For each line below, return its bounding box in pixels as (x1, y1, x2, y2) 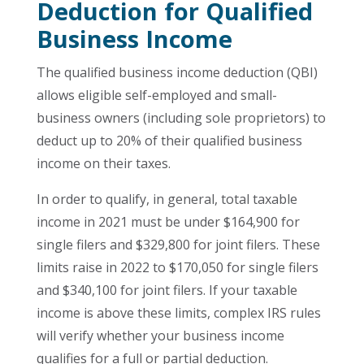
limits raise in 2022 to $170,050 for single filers (36, 258, 318, 276)
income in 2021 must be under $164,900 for (36, 213, 300, 231)
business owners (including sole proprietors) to (36, 109, 326, 127)
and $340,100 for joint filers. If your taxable (36, 281, 297, 299)
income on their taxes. (36, 154, 171, 172)
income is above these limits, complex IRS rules (36, 304, 321, 322)
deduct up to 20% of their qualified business (36, 132, 302, 149)
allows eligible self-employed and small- (36, 86, 277, 104)
